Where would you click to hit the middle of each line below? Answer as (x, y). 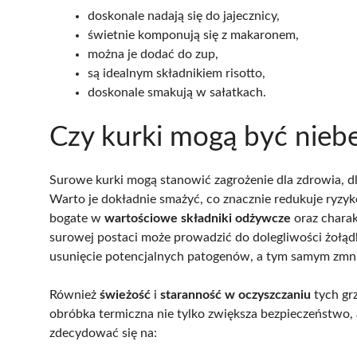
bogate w (77, 219)
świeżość (125, 295)
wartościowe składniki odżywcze (198, 219)
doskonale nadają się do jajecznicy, (184, 16)
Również (75, 295)
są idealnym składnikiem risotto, (177, 74)
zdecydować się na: (103, 333)
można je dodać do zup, (153, 55)
